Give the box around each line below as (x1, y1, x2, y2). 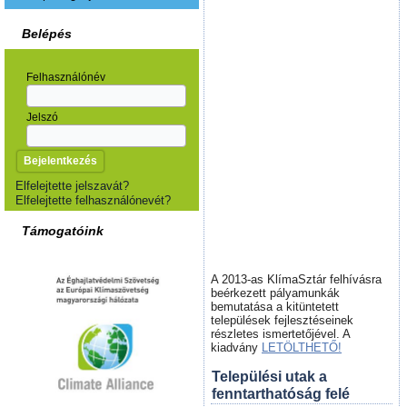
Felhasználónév (26, 71, 105, 84)
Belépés (22, 26, 72, 41)
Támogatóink (22, 223, 104, 238)
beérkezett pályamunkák (211, 286, 340, 300)
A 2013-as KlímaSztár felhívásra (211, 273, 382, 286)
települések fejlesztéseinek (211, 313, 353, 327)
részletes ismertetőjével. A (211, 327, 351, 341)
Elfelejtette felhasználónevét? (15, 193, 171, 207)
